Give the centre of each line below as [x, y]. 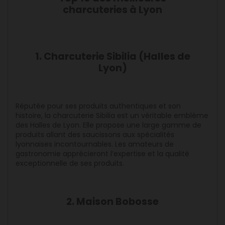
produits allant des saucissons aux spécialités [95, 135]
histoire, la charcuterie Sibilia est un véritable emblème [112, 116]
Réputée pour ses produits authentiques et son [98, 106]
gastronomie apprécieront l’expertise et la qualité [102, 154]
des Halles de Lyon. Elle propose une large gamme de [108, 125]
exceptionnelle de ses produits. [70, 163]
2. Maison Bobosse [113, 202]
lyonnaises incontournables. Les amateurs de [95, 144]
